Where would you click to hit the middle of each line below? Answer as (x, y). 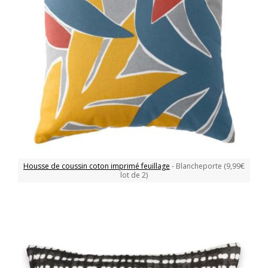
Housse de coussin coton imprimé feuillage (97, 166)
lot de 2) (134, 175)
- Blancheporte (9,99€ (207, 166)
